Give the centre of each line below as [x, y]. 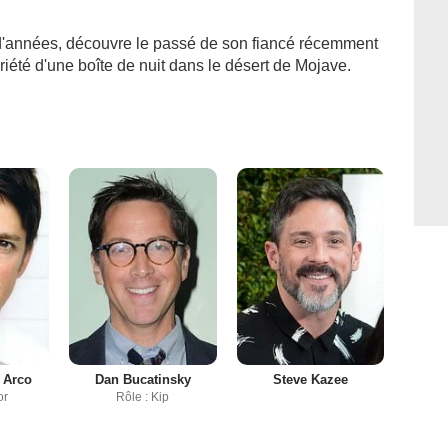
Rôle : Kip [143, 397]
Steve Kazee [310, 380]
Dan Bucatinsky [142, 380]
